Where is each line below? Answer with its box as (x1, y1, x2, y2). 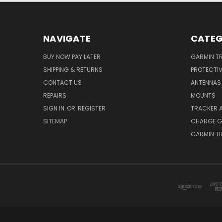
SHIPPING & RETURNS (43, 65, 103, 74)
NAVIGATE (43, 32, 91, 45)
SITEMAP (43, 116, 67, 125)
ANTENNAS (190, 78, 221, 87)
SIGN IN (43, 104, 66, 112)
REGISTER (78, 104, 106, 112)
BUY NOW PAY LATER (43, 52, 101, 61)
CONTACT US (43, 78, 82, 87)
